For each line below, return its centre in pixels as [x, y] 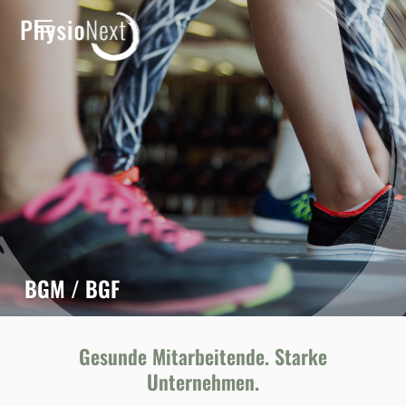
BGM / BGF [72, 288]
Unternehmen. [203, 382]
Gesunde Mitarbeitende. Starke [203, 357]
